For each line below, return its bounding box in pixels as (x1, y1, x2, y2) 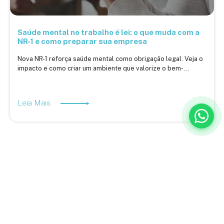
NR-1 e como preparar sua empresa (17, 37, 147, 46)
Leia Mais (17, 98, 52, 107)
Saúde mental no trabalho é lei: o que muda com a (17, 28, 199, 37)
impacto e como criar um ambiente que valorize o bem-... (17, 64, 189, 72)
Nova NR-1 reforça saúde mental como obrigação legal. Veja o (17, 55, 203, 63)
